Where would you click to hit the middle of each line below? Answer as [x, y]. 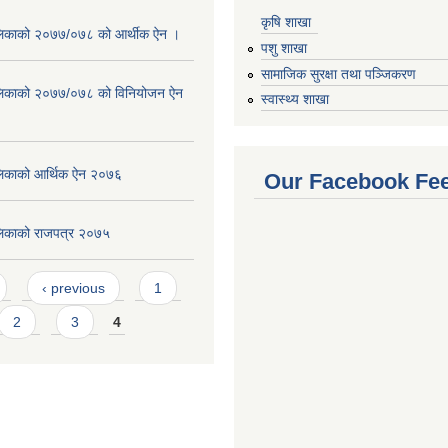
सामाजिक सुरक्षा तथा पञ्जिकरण [338, 73]
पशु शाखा [284, 47]
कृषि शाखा [286, 22]
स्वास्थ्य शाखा [295, 99]
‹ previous [73, 287]
